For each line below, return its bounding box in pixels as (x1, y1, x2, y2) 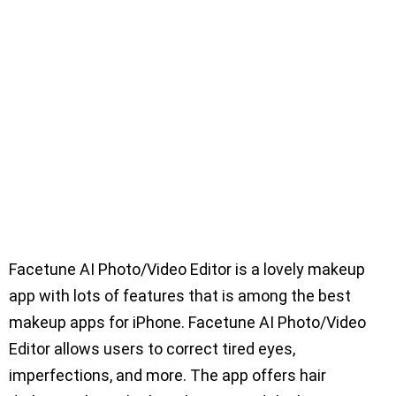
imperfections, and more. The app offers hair (9, 366, 326, 385)
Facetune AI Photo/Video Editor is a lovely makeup (9, 260, 365, 279)
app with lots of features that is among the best (9, 286, 351, 306)
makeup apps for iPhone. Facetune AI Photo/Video (9, 313, 366, 332)
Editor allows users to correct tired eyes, (9, 339, 295, 359)
